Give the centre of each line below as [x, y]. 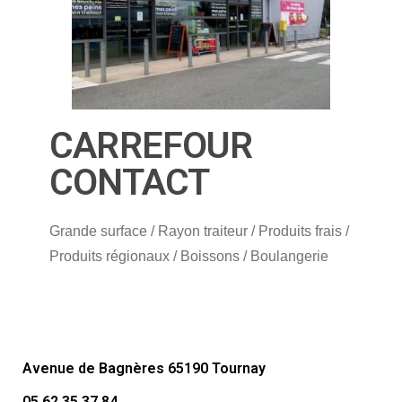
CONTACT [130, 183]
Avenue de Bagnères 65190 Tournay [144, 369]
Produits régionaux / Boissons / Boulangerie [189, 257]
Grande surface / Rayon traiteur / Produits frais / [199, 232]
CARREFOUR [151, 146]
